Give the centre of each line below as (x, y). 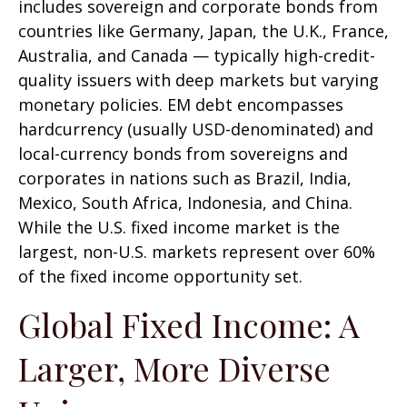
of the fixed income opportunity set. (163, 276)
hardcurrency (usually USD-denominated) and (196, 129)
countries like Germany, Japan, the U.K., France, (203, 31)
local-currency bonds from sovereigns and (183, 154)
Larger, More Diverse (174, 368)
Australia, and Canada (105, 55)
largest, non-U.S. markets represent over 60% (197, 252)
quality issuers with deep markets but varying (199, 80)
